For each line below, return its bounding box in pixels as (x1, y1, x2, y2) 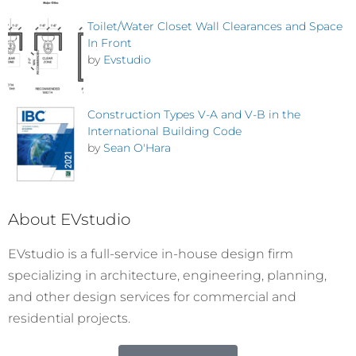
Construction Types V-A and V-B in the (87, 107, 300, 122)
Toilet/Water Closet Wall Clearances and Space (87, 18, 342, 33)
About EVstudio (8, 209, 130, 229)
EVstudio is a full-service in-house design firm (8, 246, 293, 261)
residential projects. (8, 310, 130, 326)
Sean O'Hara (103, 141, 171, 156)
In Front (87, 35, 132, 50)
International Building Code (87, 124, 242, 139)
